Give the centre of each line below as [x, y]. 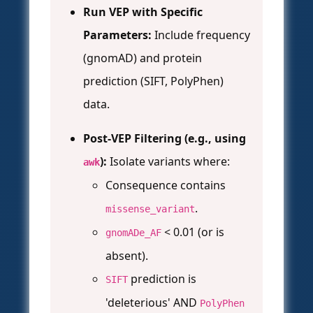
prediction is [162, 279]
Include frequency [201, 35]
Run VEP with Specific [143, 12]
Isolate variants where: [168, 162]
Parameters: [117, 35]
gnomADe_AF [133, 233]
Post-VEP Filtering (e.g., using [165, 139]
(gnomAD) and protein [143, 58]
